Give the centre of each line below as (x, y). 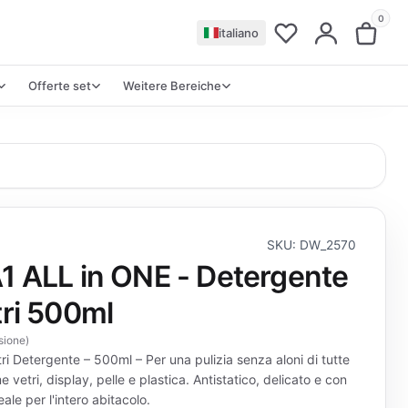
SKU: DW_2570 (311, 245)
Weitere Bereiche (172, 86)
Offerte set (60, 86)
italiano (239, 32)
